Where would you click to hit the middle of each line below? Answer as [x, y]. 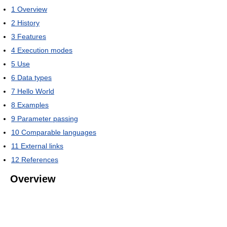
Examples [33, 105]
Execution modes [45, 50]
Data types [34, 77]
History [28, 23]
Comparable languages [59, 132]
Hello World [36, 91]
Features [32, 36]
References [40, 159]
